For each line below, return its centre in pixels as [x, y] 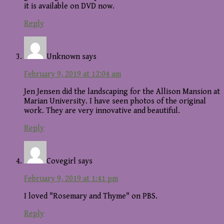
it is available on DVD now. [69, 6]
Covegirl [61, 161]
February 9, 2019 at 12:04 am [72, 74]
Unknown [63, 56]
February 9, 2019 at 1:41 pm [71, 178]
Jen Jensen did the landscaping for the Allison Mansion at [122, 91]
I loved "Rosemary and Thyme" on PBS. [91, 196]
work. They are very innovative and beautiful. [102, 110]
